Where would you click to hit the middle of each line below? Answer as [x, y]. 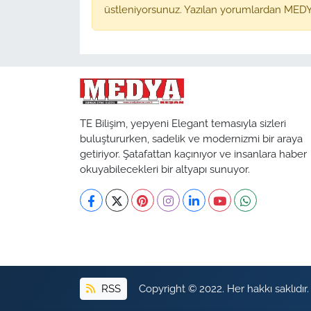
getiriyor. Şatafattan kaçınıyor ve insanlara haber [193, 154]
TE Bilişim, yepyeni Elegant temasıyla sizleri [183, 124]
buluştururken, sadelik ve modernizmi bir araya [191, 139]
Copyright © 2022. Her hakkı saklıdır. [224, 288]
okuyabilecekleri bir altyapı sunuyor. [165, 169]
